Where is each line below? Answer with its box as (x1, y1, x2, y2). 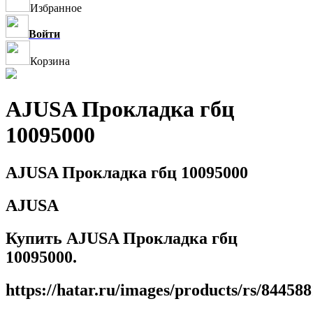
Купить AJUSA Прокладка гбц (6, 228, 238, 247)
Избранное (30, 2, 82, 14)
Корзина (30, 55, 70, 67)
